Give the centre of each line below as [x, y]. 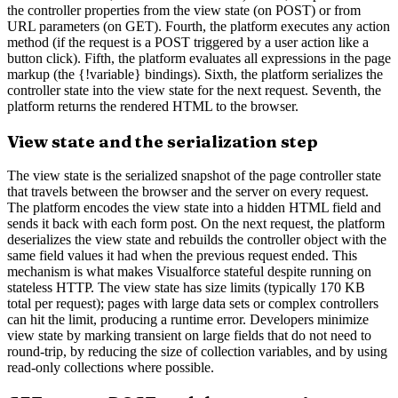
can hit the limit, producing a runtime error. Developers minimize [188, 320]
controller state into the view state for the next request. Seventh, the [194, 91]
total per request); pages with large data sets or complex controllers [193, 304]
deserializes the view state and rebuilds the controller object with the [197, 240]
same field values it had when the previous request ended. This [182, 256]
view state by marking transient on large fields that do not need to [189, 336]
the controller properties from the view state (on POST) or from [184, 11]
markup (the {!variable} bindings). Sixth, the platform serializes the [195, 75]
